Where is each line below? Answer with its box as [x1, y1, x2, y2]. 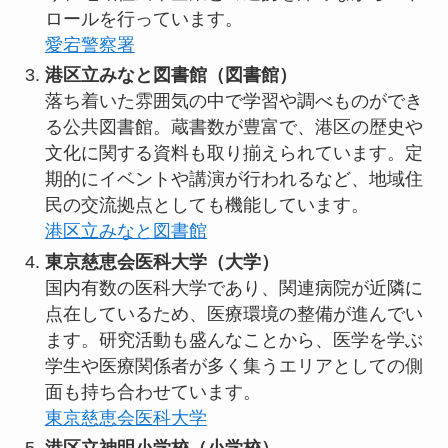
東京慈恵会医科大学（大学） [44, 251, 279, 272]
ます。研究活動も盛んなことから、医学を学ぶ [44, 329, 423, 350]
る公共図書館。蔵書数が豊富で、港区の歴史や [44, 117, 423, 138]
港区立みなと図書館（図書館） [44, 65, 297, 86]
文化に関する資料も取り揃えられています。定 [44, 143, 423, 164]
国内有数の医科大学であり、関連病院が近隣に [44, 277, 423, 298]
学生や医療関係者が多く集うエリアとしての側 [44, 355, 423, 376]
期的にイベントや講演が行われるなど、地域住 [44, 169, 423, 190]
